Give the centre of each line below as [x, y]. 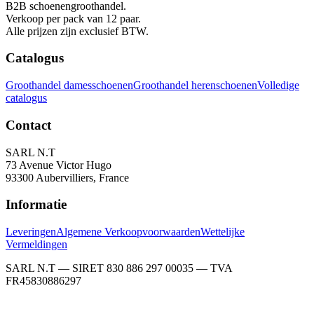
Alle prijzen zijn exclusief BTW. [77, 31]
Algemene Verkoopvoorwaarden [128, 232]
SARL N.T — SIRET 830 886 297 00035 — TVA [119, 268]
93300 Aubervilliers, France [67, 177]
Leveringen [31, 232]
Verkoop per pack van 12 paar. [73, 18]
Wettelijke [223, 232]
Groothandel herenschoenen [195, 86]
